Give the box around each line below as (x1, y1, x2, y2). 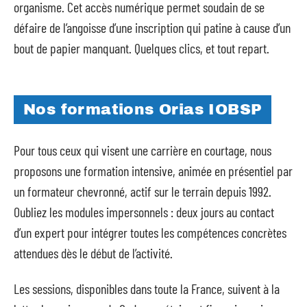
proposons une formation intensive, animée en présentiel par (14, 162, 293, 179)
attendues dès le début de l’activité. (14, 244, 173, 261)
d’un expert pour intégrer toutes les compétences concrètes (14, 223, 286, 241)
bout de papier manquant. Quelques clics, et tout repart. (14, 39, 269, 56)
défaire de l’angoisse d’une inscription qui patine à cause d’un (14, 19, 291, 36)
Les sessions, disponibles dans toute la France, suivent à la (14, 280, 280, 297)
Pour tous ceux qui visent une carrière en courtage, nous (14, 141, 271, 158)
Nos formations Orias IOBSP (23, 101, 262, 118)
